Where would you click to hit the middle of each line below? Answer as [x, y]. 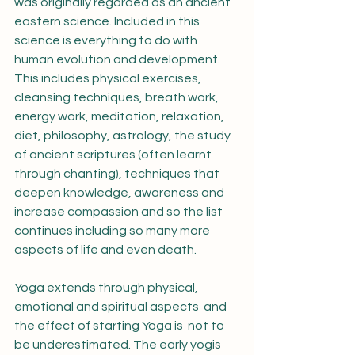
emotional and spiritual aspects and [122, 307]
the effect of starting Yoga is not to [120, 326]
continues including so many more [113, 231]
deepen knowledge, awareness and [120, 193]
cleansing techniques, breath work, [118, 97]
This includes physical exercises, [109, 78]
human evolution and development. [118, 59]
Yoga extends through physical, [107, 288]
